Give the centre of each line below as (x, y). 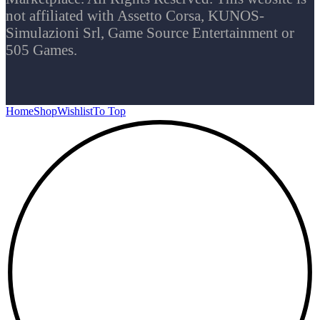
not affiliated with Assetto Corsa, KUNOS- (135, 15)
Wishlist (75, 111)
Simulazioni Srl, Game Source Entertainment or (150, 32)
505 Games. (41, 49)
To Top (109, 111)
